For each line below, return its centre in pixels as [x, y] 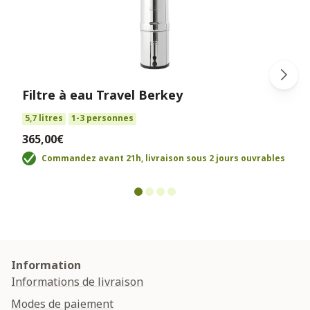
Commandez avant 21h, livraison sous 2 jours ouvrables [163, 158]
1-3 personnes [102, 118]
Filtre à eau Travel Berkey [102, 94]
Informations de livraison [77, 281]
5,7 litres [44, 118]
